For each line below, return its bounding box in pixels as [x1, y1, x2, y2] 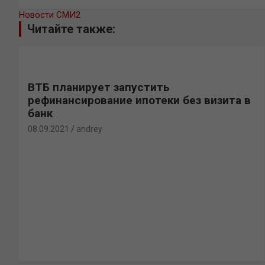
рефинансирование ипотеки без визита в [28, 93, 251, 107]
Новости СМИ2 [19, 9, 80, 20]
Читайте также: [27, 22, 115, 36]
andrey [76, 124, 102, 134]
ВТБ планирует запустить [28, 80, 170, 94]
